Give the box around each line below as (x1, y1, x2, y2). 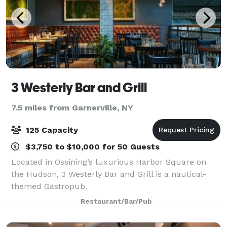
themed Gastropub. (11, 181, 87, 191)
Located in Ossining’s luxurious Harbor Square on (11, 157, 206, 167)
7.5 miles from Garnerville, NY (11, 102, 133, 112)
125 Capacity (23, 125, 78, 135)
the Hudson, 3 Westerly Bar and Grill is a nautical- (11, 169, 206, 179)
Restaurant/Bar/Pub (80, 197, 152, 205)
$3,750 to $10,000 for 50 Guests (23, 141, 160, 152)
